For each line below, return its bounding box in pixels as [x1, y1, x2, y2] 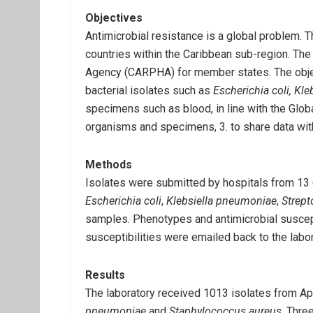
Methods [85, 158, 132, 171]
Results [85, 268, 125, 282]
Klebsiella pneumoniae [166, 194, 277, 208]
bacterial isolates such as [85, 84, 213, 97]
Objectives [85, 11, 143, 24]
